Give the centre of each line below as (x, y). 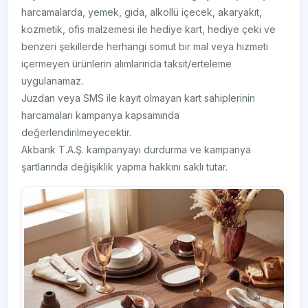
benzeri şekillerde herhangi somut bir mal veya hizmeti (145, 47)
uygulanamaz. (53, 81)
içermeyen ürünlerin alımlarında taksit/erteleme (127, 64)
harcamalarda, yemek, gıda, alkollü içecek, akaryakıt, (142, 12)
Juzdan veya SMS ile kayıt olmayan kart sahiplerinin (139, 98)
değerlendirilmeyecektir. (77, 133)
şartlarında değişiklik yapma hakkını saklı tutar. (125, 167)
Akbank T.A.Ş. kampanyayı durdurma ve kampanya (136, 150)
